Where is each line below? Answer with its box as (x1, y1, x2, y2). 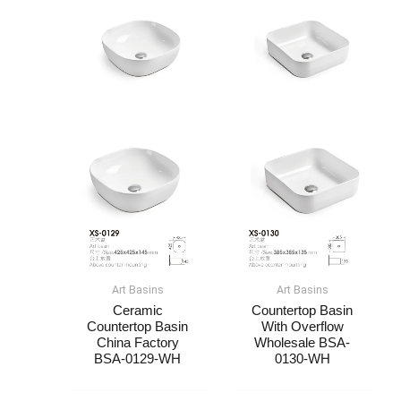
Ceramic (112, 303, 163, 318)
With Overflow (260, 319, 344, 334)
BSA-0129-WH (94, 351, 182, 366)
